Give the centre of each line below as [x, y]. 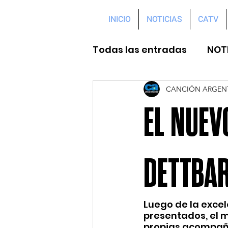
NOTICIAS [164, 19]
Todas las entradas [140, 50]
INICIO [120, 19]
